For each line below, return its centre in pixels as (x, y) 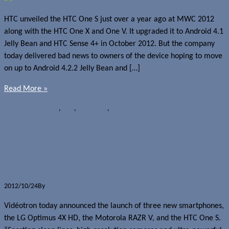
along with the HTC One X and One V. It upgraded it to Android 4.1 (114, 32)
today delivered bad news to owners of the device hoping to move (113, 56)
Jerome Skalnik (67, 186)
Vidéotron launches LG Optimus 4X (107, 137)
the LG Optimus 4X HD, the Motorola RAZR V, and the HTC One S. (112, 218)
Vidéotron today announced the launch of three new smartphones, (114, 206)
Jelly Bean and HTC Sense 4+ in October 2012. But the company (109, 44)
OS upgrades (129, 109)
